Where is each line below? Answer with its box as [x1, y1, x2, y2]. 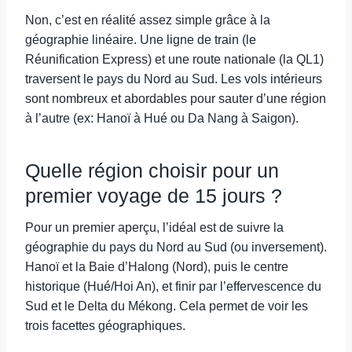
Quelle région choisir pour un [25, 159, 279, 181]
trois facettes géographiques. [25, 319, 185, 332]
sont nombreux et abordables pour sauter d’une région [25, 92, 326, 105]
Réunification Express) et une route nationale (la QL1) [25, 53, 324, 66]
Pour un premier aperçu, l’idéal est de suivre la [25, 221, 284, 234]
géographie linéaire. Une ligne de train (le [25, 33, 256, 46]
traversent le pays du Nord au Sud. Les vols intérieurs [25, 72, 322, 86]
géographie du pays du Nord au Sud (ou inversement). [25, 240, 327, 254]
